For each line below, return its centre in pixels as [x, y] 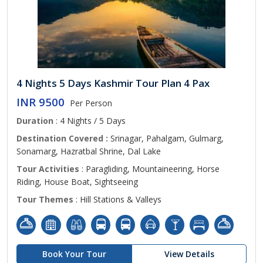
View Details [189, 254]
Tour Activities [48, 169]
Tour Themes [45, 199]
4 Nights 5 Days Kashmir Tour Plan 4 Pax [113, 83]
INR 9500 [41, 102]
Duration [35, 121]
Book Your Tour [74, 254]
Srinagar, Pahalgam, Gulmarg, [167, 138]
